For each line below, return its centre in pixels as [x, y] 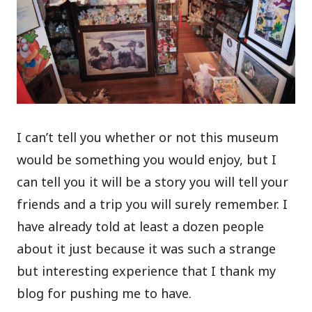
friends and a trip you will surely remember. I [153, 204]
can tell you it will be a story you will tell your [153, 182]
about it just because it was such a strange [147, 249]
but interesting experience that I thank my [147, 271]
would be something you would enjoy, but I [147, 160]
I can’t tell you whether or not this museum [148, 138]
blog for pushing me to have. [104, 294]
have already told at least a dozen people [141, 227]
